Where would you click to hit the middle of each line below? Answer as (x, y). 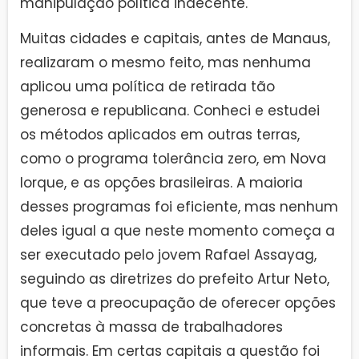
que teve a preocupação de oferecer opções (178, 303)
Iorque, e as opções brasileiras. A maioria (161, 182)
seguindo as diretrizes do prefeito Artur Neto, (175, 278)
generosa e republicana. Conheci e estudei (170, 110)
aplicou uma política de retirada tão (147, 86)
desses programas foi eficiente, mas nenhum (179, 206)
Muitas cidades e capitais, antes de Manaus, (175, 38)
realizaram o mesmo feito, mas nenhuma (165, 62)
